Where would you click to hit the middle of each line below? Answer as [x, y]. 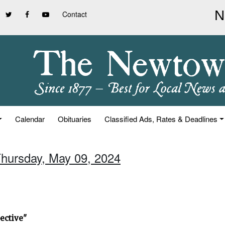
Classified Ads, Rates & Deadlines [161, 119]
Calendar [30, 119]
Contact [75, 14]
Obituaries [75, 119]
